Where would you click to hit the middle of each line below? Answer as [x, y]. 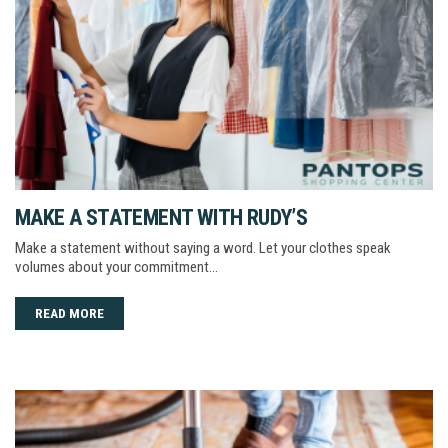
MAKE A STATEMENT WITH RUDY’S [161, 216]
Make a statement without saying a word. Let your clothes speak [203, 247]
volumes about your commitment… [116, 266]
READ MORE [69, 312]
